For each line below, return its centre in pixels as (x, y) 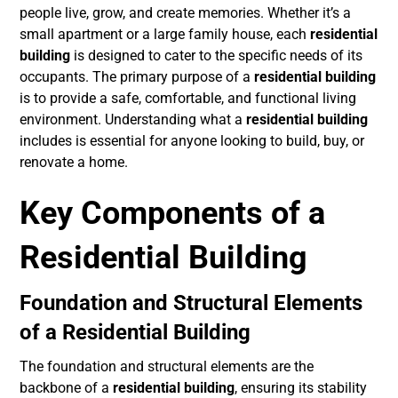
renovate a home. (74, 163)
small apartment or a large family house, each (165, 35)
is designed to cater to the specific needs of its (217, 56)
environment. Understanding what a (133, 120)
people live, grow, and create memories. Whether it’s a (186, 13)
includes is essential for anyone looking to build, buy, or (192, 141)
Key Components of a (173, 214)
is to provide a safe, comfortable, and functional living (188, 99)
